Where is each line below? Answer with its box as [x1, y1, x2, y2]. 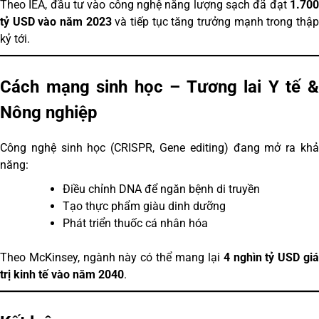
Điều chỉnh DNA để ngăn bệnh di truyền [63, 182, 260, 196]
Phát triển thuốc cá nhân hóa [63, 216, 208, 230]
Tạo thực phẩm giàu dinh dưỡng [63, 199, 226, 213]
